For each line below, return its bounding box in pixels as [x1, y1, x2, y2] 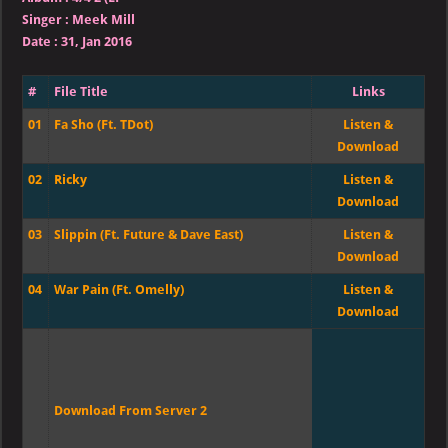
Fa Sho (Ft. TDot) [54, 117, 154, 133]
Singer [22, 12, 63, 28]
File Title [54, 84, 109, 100]
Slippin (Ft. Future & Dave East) [54, 227, 244, 243]
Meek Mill [72, 12, 136, 28]
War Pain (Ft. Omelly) [54, 282, 185, 298]
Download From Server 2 [54, 403, 208, 419]
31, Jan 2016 [61, 34, 133, 50]
